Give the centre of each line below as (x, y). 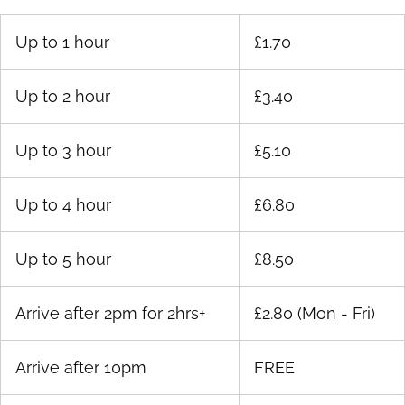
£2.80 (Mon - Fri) (315, 314)
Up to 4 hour (63, 205)
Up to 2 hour (63, 97)
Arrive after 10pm (81, 368)
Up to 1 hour (62, 42)
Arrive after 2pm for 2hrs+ (110, 314)
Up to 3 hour (63, 151)
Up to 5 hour (63, 259)
